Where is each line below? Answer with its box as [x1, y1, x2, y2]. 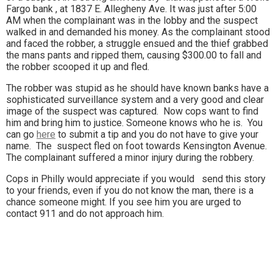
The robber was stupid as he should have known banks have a [6, 82, 269, 94]
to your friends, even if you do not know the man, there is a [6, 185, 253, 197]
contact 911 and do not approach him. [6, 208, 164, 220]
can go [6, 129, 37, 141]
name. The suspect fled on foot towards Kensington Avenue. [6, 140, 269, 152]
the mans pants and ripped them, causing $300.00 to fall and [6, 49, 261, 62]
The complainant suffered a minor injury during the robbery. [6, 152, 254, 164]
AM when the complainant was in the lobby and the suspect [6, 15, 258, 27]
